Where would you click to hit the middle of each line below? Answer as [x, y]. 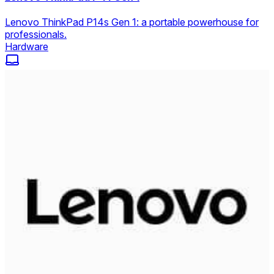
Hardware [27, 47]
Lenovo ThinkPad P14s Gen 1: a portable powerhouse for [132, 22]
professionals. [36, 35]
